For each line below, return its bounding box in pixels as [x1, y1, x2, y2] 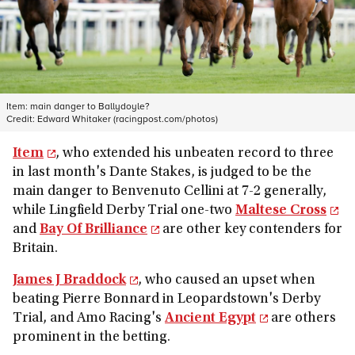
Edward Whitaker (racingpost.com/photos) [37, 112, 218, 125]
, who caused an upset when [138, 273, 315, 288]
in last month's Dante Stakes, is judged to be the [13, 166, 311, 180]
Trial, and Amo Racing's [13, 311, 165, 326]
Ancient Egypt [165, 311, 256, 326]
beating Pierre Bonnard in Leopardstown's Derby [13, 292, 320, 307]
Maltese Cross [235, 204, 326, 218]
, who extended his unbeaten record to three [55, 147, 334, 161]
